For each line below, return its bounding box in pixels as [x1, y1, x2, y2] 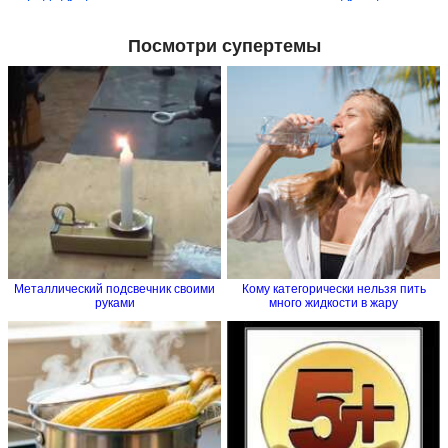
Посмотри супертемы [127, 35, 321, 56]
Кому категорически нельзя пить [241, 282, 426, 297]
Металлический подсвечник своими [14, 282, 215, 297]
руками [94, 296, 135, 311]
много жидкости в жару [269, 296, 398, 311]
